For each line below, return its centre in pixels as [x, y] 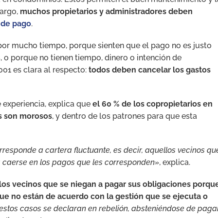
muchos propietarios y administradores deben [106, 11]
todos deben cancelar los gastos [150, 70]
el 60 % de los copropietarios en [153, 104]
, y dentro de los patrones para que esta [125, 116]
